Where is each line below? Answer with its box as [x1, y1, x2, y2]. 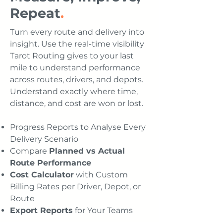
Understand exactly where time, [10, 87, 138, 96]
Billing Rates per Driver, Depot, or [10, 182, 141, 191]
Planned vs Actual [49, 146, 125, 156]
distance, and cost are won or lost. [10, 99, 143, 108]
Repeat [10, 5, 60, 21]
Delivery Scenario [10, 134, 78, 144]
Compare [10, 146, 49, 156]
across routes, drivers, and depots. [10, 75, 143, 84]
